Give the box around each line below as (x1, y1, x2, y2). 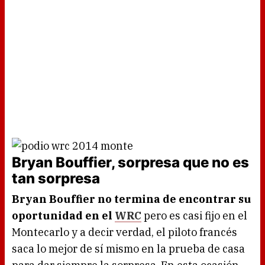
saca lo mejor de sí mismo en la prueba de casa (12, 242, 245, 256)
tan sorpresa (12, 170, 100, 188)
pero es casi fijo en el (141, 209, 247, 223)
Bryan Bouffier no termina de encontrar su (12, 192, 251, 206)
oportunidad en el (12, 209, 115, 223)
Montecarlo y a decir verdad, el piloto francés (12, 225, 237, 240)
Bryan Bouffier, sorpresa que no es (12, 154, 249, 172)
